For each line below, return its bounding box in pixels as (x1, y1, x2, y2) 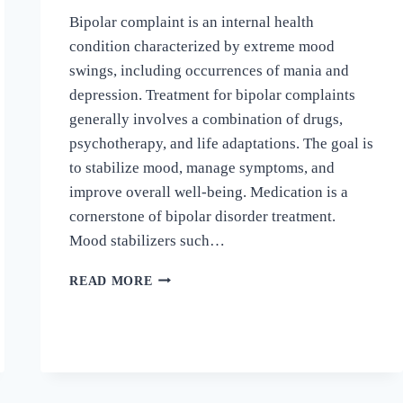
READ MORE (69, 273, 153, 288)
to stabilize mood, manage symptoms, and (69, 158, 336, 176)
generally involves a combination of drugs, (69, 110, 344, 128)
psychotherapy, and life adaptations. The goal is (69, 134, 374, 152)
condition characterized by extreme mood (69, 37, 336, 55)
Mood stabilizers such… (69, 231, 226, 249)
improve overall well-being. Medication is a (69, 183, 349, 201)
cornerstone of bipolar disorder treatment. (69, 207, 336, 225)
